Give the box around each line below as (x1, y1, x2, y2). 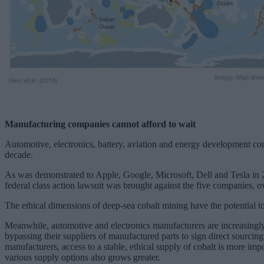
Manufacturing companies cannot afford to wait (5, 118, 196, 129)
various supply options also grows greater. (5, 252, 160, 262)
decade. (5, 149, 33, 160)
